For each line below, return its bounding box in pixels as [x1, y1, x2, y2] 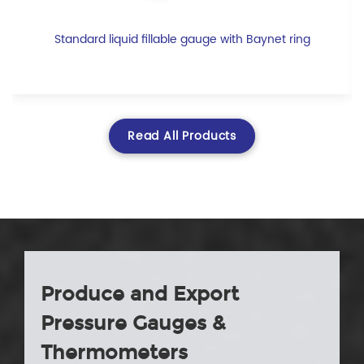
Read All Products [127, 126, 237, 145]
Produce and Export [41, 282, 239, 305]
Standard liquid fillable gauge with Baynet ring [54, 29, 310, 49]
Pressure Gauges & [41, 311, 226, 335]
